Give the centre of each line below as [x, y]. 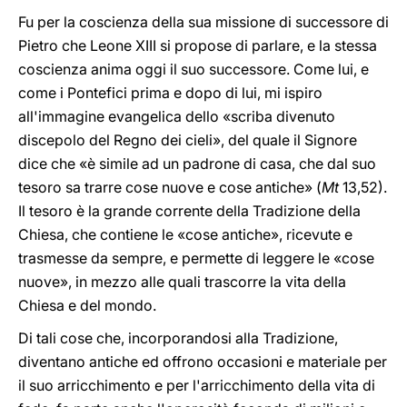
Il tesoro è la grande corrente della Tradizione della [189, 211]
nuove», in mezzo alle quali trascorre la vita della [182, 282]
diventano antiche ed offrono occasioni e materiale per [203, 362]
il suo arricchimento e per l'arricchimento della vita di [197, 385]
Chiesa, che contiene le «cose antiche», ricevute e [185, 234]
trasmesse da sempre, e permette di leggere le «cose [196, 258]
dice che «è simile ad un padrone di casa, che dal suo [197, 164]
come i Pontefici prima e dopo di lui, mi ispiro [170, 93]
